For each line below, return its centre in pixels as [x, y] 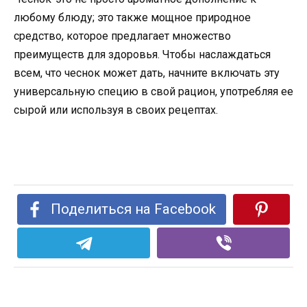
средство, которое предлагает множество [122, 36]
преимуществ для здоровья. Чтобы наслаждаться [142, 55]
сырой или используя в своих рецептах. [116, 110]
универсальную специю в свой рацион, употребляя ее [153, 92]
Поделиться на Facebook [134, 209]
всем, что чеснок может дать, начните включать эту [147, 73]
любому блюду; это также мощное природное [132, 18]
